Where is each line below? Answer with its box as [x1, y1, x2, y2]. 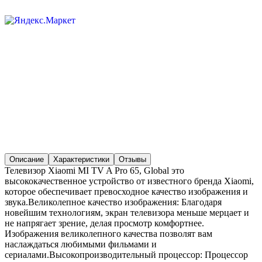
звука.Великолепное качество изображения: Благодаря [5, 196, 222, 207]
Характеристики [53, 154, 109, 164]
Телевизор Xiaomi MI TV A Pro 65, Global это [5, 165, 184, 175]
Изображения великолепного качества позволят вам [5, 228, 212, 239]
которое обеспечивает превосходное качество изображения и [5, 186, 248, 196]
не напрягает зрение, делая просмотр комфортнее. [5, 218, 204, 228]
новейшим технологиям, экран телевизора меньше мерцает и [5, 207, 249, 218]
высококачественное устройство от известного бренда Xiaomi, [5, 175, 254, 186]
